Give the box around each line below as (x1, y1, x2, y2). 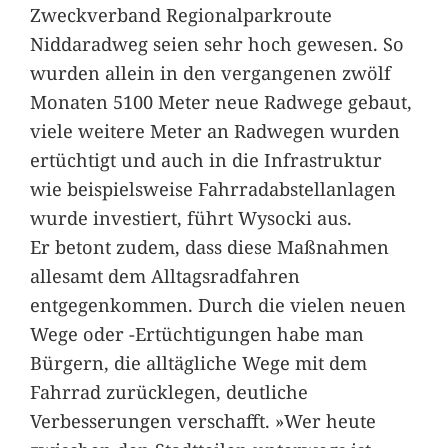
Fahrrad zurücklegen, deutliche (29, 378, 308, 404)
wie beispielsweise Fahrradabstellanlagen (29, 175, 396, 201)
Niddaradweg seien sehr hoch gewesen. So (29, 30, 404, 56)
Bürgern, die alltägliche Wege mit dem (29, 349, 367, 375)
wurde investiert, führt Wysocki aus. (29, 204, 352, 230)
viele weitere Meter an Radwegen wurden (29, 117, 400, 143)
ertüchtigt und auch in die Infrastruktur (29, 146, 382, 172)
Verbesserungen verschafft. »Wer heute (29, 407, 376, 433)
